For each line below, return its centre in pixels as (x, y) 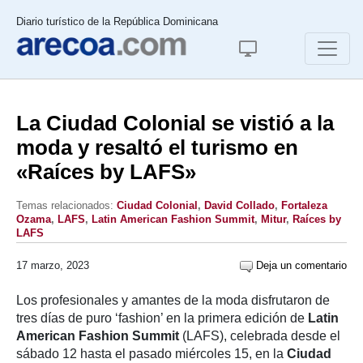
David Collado (239, 205)
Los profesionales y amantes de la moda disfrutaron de (173, 300)
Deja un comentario (300, 265)
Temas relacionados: (66, 205)
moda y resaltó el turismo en (157, 147)
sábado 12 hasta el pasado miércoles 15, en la (152, 354)
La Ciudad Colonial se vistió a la (175, 123)
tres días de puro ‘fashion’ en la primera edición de (162, 318)
